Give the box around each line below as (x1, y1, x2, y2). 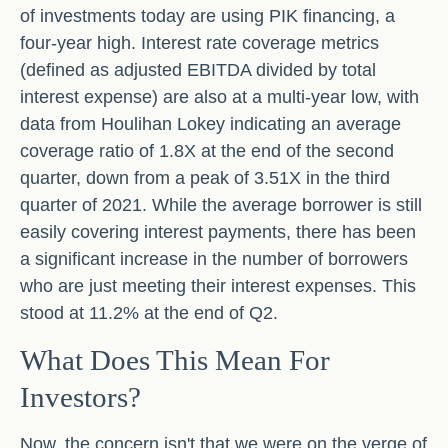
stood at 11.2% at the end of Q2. (20, 303, 278, 324)
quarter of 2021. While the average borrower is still (20, 195, 422, 216)
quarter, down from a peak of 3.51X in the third (20, 168, 390, 189)
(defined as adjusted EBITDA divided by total (20, 60, 376, 81)
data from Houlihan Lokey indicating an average (20, 114, 401, 135)
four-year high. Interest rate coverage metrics (20, 33, 379, 54)
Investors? (20, 381, 141, 414)
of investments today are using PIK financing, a (20, 6, 395, 27)
